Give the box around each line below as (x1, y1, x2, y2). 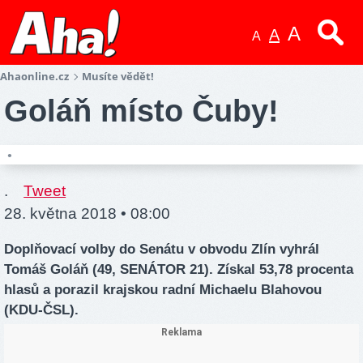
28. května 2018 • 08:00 (4, 205, 170, 223)
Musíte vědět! (82, 69, 154, 83)
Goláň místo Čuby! (4, 93, 279, 128)
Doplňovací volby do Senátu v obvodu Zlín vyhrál (4, 241, 319, 258)
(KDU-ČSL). (4, 302, 79, 318)
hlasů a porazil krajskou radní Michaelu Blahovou (4, 282, 322, 298)
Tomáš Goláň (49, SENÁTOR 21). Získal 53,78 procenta (4, 262, 353, 278)
